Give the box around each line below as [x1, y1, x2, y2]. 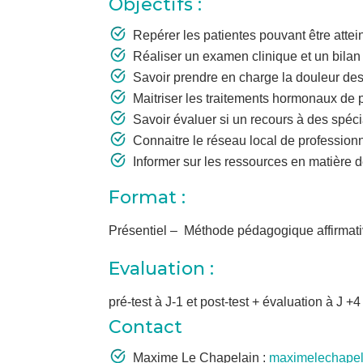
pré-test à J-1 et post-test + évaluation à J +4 [109, 295, 361, 310]
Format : [109, 186, 186, 209]
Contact [109, 316, 183, 339]
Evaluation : [109, 258, 215, 280]
